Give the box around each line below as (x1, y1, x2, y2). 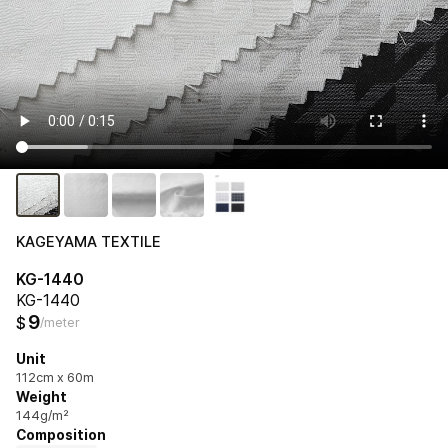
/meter (40, 314, 80, 330)
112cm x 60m (16, 369, 94, 385)
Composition (16, 426, 106, 443)
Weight (16, 388, 67, 405)
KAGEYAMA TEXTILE (16, 232, 161, 251)
